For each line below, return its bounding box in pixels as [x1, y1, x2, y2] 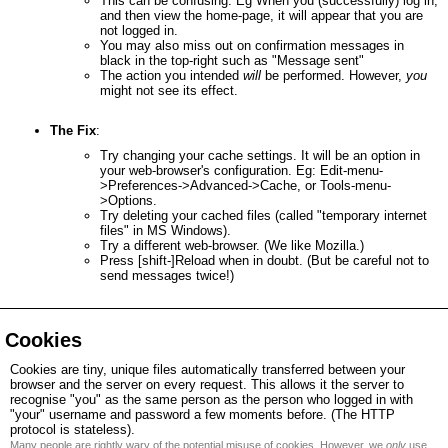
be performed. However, [261, 68, 406, 83]
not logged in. [100, 23, 178, 38]
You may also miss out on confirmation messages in [100, 38, 404, 53]
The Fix [50, 123, 96, 138]
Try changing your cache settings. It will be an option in [100, 148, 420, 163]
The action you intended [100, 68, 243, 83]
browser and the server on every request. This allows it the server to [10, 377, 404, 392]
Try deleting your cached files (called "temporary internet [100, 208, 427, 223]
